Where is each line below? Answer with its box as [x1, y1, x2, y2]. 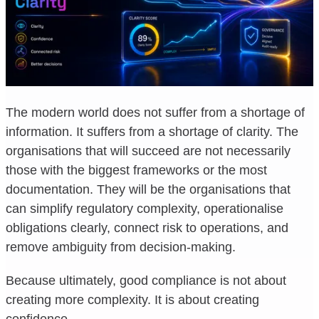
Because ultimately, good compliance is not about [6, 273, 286, 288]
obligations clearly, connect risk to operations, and [6, 220, 288, 235]
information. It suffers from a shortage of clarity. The [6, 124, 298, 139]
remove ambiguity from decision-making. [6, 239, 236, 254]
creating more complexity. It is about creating [6, 292, 259, 307]
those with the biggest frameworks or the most [6, 162, 267, 177]
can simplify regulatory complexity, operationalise [6, 201, 283, 216]
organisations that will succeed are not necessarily [6, 143, 291, 158]
